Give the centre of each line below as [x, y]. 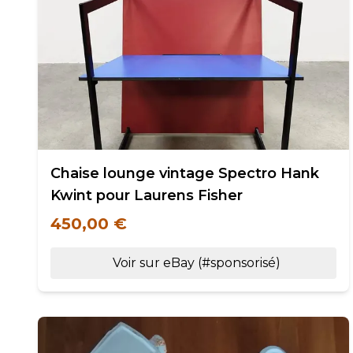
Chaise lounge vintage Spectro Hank [185, 173]
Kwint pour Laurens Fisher [147, 195]
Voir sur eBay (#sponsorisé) [196, 263]
